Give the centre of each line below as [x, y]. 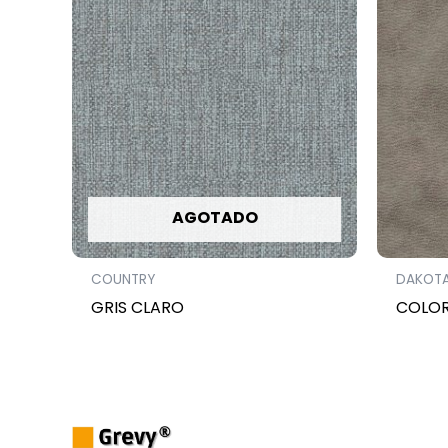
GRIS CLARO [138, 307]
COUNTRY [123, 279]
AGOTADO [214, 217]
